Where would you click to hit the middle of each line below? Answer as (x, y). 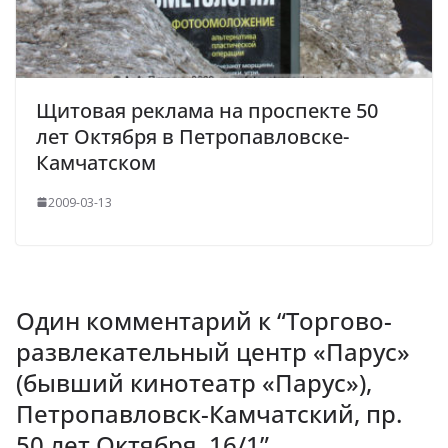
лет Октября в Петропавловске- (192, 136)
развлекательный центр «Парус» (213, 351)
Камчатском (96, 162)
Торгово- (339, 320)
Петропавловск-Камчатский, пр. (209, 413)
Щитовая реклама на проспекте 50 (207, 110)
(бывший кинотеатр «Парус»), (194, 382)
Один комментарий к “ (151, 320)
